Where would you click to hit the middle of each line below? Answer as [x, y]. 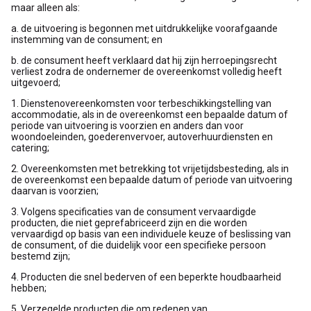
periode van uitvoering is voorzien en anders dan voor [127, 126]
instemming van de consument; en [87, 40]
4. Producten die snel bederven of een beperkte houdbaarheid [146, 277]
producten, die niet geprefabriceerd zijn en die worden [129, 223]
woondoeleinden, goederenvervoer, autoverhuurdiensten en [142, 137]
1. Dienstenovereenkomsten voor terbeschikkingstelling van [141, 103]
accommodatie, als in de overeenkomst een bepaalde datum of [150, 115]
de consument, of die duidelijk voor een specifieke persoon [138, 245]
